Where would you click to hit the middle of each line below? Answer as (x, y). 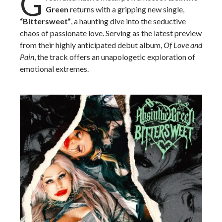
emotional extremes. (54, 69)
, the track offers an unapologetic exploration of (115, 57)
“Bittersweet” (45, 21)
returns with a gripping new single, (127, 9)
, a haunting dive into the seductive (128, 21)
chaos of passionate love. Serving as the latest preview (111, 33)
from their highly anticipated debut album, (92, 45)
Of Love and (183, 45)
